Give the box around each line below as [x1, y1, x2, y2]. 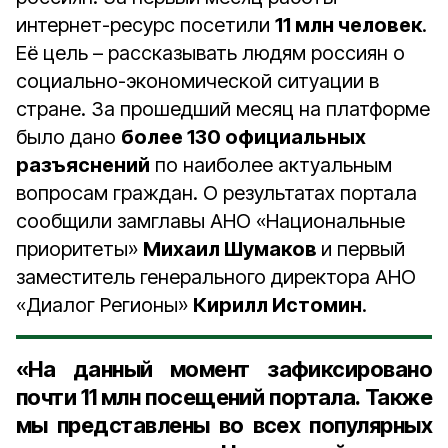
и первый [321, 237, 405, 261]
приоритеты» [16, 237, 143, 261]
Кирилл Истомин [193, 293, 362, 317]
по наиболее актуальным [150, 153, 392, 177]
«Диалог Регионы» [16, 293, 193, 317]
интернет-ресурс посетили [16, 13, 275, 37]
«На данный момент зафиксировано [16, 356, 432, 382]
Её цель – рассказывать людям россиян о [16, 41, 405, 65]
